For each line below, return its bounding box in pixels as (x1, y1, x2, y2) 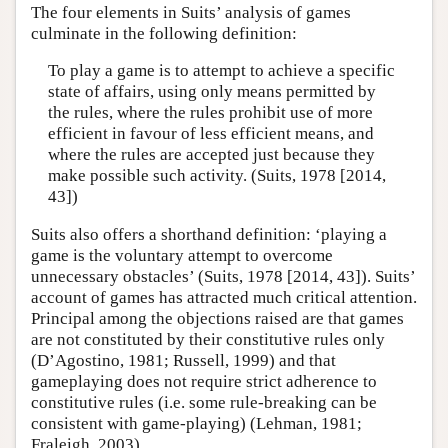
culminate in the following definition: (31, 23, 297, 43)
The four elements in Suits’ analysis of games (31, 2, 351, 22)
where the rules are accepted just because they (47, 145, 375, 164)
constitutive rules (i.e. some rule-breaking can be (31, 392, 377, 412)
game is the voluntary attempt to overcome (31, 245, 333, 265)
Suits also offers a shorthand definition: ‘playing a (31, 224, 387, 244)
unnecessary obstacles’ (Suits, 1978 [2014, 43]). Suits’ (31, 266, 415, 286)
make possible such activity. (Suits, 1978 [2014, (47, 166, 386, 185)
